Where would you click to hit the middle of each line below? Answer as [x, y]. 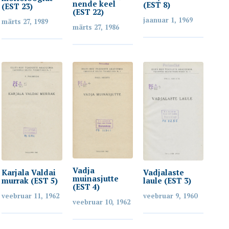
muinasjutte [95, 179]
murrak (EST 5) [30, 180]
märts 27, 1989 [25, 21]
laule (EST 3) [167, 180]
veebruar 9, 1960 [170, 196]
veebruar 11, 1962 [31, 196]
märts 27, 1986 [96, 27]
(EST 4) [86, 187]
